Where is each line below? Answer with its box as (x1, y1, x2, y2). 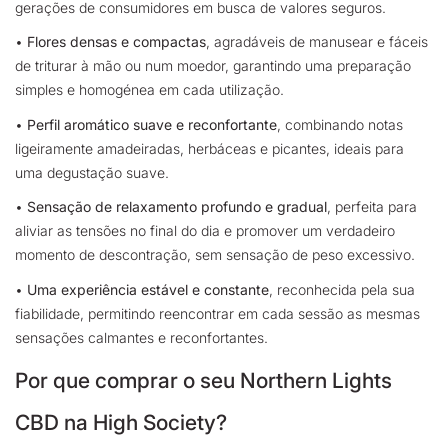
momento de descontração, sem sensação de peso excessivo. (15, 246, 415, 264)
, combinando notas (277, 115, 403, 133)
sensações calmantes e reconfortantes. (15, 328, 268, 346)
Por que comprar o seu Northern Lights (15, 368, 392, 394)
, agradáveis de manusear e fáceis (206, 33, 428, 51)
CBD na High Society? (15, 410, 232, 436)
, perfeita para (327, 198, 417, 216)
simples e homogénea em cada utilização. (15, 81, 284, 99)
